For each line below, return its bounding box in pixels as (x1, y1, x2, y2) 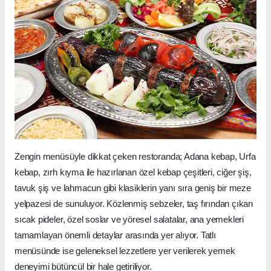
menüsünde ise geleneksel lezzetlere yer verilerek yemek (15, 246, 235, 256)
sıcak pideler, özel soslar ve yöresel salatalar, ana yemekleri (15, 214, 244, 225)
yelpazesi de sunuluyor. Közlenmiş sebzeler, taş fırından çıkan (15, 198, 253, 209)
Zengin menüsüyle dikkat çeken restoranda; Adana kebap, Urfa (15, 151, 256, 162)
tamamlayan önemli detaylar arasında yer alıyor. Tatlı (15, 230, 216, 241)
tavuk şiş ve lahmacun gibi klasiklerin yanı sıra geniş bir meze (15, 183, 251, 194)
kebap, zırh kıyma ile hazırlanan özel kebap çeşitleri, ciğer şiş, (15, 167, 252, 178)
